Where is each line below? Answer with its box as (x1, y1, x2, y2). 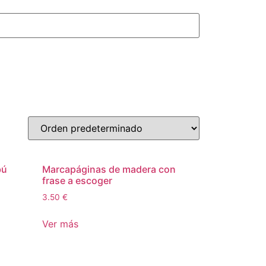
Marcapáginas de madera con (42, 163, 176, 175)
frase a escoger (42, 175, 112, 186)
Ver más (42, 217, 78, 230)
